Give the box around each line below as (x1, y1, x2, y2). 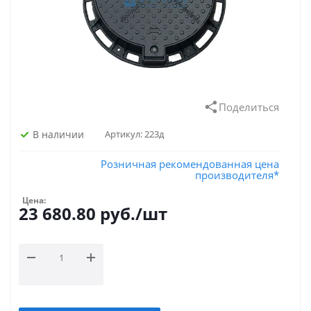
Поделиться (219, 100, 279, 114)
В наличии (33, 127, 84, 141)
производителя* (195, 168, 279, 182)
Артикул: (105, 128, 142, 140)
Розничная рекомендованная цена (101, 157, 279, 171)
